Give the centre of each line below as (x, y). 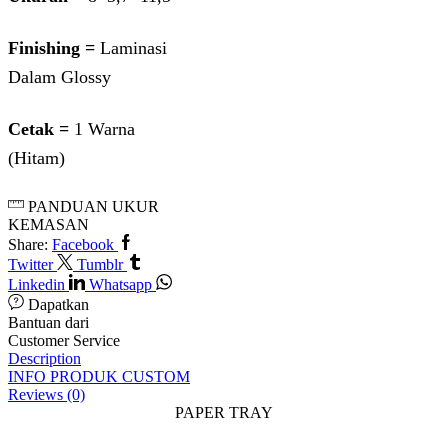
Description (44, 359)
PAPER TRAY (224, 413)
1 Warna (102, 129)
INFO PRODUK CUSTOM (99, 377)
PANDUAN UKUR (93, 207)
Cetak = (38, 129)
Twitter (30, 265)
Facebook (83, 245)
